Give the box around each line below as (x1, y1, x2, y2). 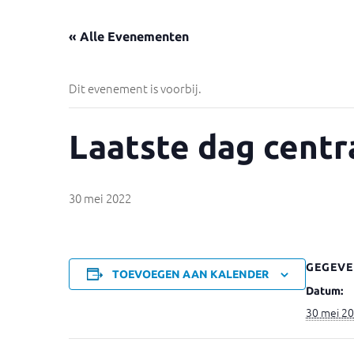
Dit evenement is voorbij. (69, 80, 201, 96)
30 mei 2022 (69, 190, 131, 206)
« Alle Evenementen (69, 29, 189, 43)
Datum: (306, 284, 343, 297)
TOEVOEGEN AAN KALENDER (111, 268, 269, 281)
